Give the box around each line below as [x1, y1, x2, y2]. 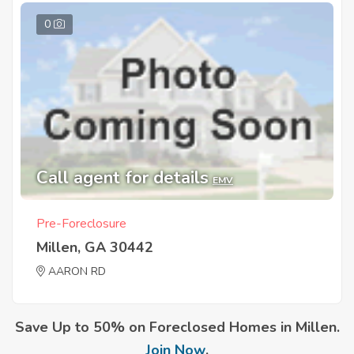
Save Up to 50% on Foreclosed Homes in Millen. [14, 317, 340, 337]
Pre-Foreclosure [36, 214, 126, 232]
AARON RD [48, 263, 106, 279]
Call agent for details [36, 165, 209, 190]
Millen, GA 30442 [36, 237, 153, 257]
